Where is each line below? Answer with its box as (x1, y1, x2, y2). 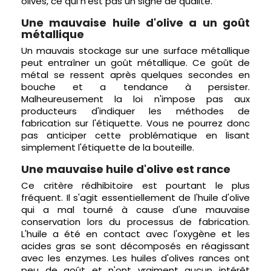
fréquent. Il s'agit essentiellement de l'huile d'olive (21, 191, 250, 204)
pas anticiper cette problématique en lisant (21, 129, 250, 142)
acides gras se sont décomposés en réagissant (21, 240, 250, 252)
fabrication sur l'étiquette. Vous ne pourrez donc (21, 117, 250, 129)
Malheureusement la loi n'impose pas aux (21, 93, 250, 105)
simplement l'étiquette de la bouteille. (21, 141, 194, 154)
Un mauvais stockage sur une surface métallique (21, 44, 250, 57)
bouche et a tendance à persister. (21, 80, 250, 93)
